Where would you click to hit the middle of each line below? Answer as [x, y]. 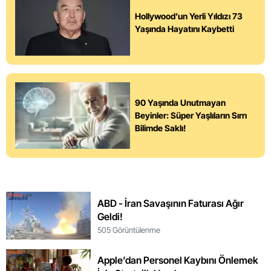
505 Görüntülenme [129, 230]
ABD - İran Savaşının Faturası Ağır [170, 203]
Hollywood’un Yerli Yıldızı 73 [189, 16]
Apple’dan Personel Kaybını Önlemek [178, 260]
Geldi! [110, 216]
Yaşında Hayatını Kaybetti [184, 28]
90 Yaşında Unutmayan [180, 103]
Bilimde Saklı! [160, 128]
